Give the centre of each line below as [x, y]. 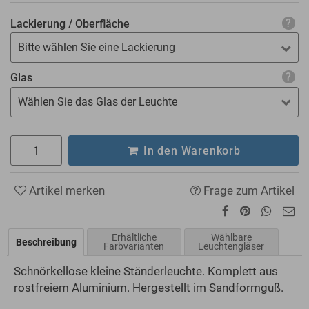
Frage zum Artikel [248, 191]
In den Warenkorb [190, 150]
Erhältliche [134, 238]
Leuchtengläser [231, 247]
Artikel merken [66, 191]
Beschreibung [46, 242]
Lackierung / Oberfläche [70, 23]
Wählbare [231, 238]
